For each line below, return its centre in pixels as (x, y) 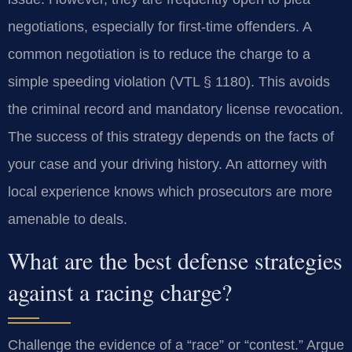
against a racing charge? (120, 292)
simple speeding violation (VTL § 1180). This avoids (169, 81)
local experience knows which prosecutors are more (170, 191)
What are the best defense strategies (175, 260)
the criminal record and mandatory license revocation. (176, 109)
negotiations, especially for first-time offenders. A (159, 26)
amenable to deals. (68, 219)
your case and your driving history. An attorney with (167, 164)
